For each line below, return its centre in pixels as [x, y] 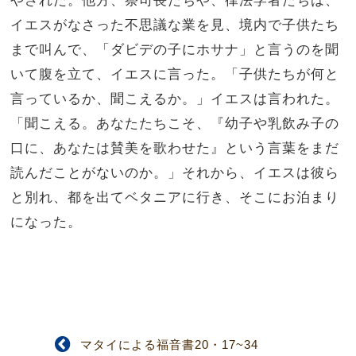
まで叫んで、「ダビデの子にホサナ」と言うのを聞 [175, 49]
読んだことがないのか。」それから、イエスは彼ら [175, 172]
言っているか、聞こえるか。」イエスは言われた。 [175, 98]
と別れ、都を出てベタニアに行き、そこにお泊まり [175, 197]
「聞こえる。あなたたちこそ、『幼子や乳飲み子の [175, 123]
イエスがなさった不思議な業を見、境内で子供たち [175, 24]
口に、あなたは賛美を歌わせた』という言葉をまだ [175, 147]
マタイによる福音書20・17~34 [170, 344]
